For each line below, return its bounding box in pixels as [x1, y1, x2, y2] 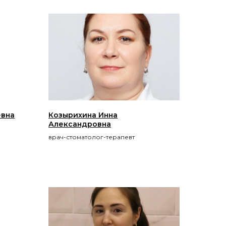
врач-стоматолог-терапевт [48, 133, 135, 141]
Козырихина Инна [48, 110, 118, 120]
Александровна [48, 119, 111, 129]
